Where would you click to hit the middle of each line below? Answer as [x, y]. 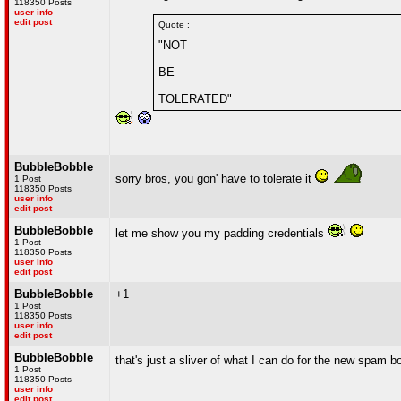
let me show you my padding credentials [222, 233]
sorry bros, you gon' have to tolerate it [215, 179]
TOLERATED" [195, 99]
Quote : [174, 25]
